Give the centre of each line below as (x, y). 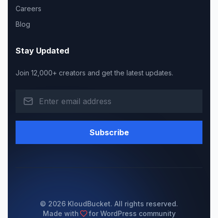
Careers (28, 9)
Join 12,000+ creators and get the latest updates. (94, 73)
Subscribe (109, 132)
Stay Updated (42, 51)
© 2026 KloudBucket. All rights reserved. (109, 204)
